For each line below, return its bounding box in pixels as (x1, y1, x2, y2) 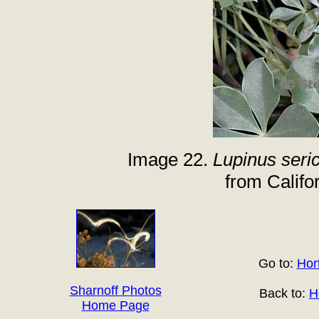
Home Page (81, 298, 150, 313)
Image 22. (127, 149, 213, 170)
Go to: (258, 256, 297, 271)
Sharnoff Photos (69, 283, 162, 298)
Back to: (259, 286, 309, 300)
